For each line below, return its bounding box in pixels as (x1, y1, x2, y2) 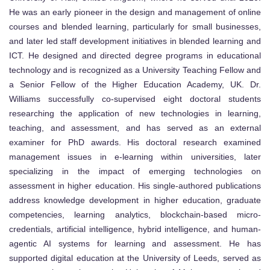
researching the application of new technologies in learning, (9, 108, 261, 119)
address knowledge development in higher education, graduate (9, 195, 261, 206)
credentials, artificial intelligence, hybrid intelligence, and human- (9, 224, 261, 234)
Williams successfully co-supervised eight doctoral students (9, 94, 261, 104)
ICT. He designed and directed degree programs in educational (9, 51, 261, 61)
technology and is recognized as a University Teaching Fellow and (9, 65, 261, 75)
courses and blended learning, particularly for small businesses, (9, 22, 261, 32)
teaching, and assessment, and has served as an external (9, 123, 261, 133)
